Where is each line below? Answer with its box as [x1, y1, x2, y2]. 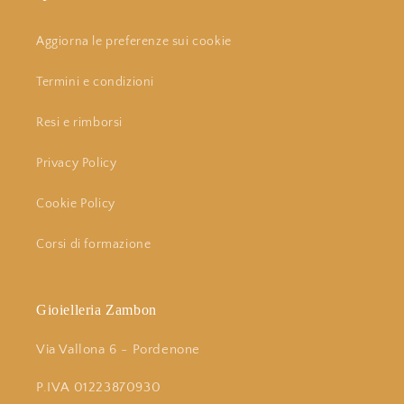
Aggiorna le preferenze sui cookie [36, 34, 232, 49]
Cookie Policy [36, 197, 115, 211]
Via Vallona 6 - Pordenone [36, 342, 200, 357]
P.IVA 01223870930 [36, 380, 161, 395]
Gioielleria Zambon [36, 302, 157, 317]
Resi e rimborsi [36, 115, 123, 130]
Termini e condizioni [36, 75, 154, 89]
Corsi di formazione [36, 237, 151, 252]
